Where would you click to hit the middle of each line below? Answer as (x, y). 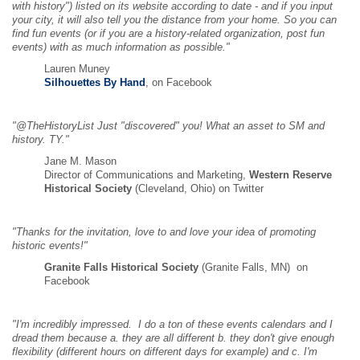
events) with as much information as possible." (121, 47)
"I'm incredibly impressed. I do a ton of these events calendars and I (172, 325)
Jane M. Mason (80, 162)
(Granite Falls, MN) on (253, 268)
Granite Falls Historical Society (121, 268)
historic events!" (50, 246)
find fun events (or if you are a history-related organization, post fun (168, 34)
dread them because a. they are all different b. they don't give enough (173, 338)
